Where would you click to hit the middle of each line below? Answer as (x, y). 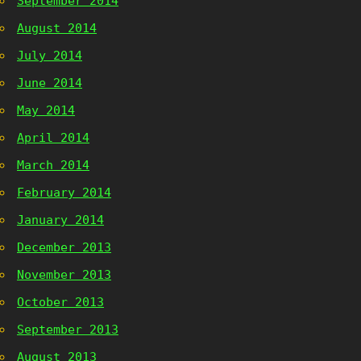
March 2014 (53, 165)
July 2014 (50, 56)
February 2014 (64, 193)
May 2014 (46, 110)
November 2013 (64, 275)
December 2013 (64, 247)
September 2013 (68, 330)
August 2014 (57, 28)
